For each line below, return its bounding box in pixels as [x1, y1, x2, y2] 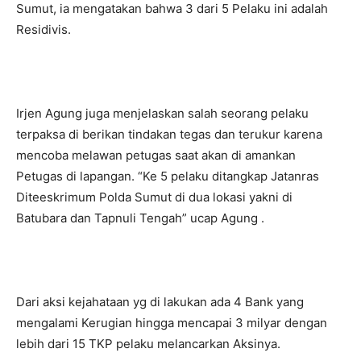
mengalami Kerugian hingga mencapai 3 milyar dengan [16, 314, 327, 330]
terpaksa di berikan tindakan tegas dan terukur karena [16, 126, 322, 142]
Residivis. [16, 21, 71, 37]
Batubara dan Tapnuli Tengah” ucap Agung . [16, 210, 264, 226]
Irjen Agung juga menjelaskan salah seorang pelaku [16, 105, 309, 121]
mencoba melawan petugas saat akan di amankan [16, 147, 296, 163]
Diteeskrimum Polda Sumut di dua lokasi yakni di [16, 189, 293, 205]
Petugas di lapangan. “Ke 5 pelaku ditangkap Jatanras [16, 168, 319, 184]
